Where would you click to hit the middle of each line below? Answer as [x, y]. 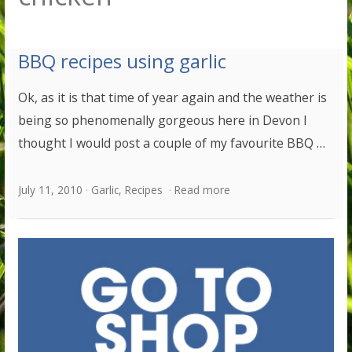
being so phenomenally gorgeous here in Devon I [163, 120]
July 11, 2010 [51, 189]
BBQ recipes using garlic [123, 61]
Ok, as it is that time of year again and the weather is [173, 97]
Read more [203, 189]
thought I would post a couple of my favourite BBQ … [172, 143]
